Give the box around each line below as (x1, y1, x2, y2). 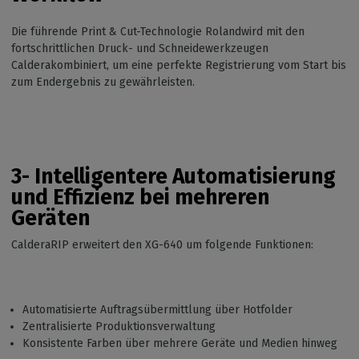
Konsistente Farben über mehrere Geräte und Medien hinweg (22, 337, 337, 351)
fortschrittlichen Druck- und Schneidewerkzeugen (11, 41, 268, 55)
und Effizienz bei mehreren (11, 184, 269, 210)
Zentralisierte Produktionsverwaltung (22, 320, 216, 334)
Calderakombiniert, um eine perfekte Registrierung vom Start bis (11, 58, 346, 72)
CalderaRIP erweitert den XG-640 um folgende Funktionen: (11, 238, 313, 252)
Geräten (11, 204, 90, 231)
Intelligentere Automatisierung (34, 163, 336, 189)
